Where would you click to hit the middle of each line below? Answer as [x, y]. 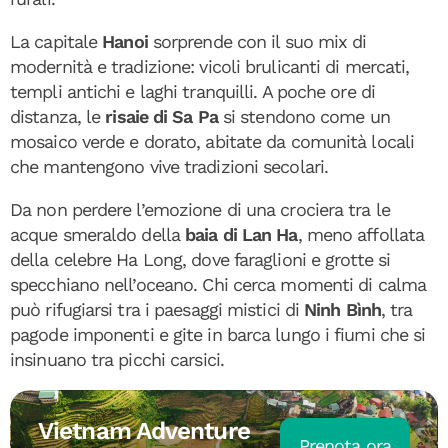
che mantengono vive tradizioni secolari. [169, 166]
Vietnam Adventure [144, 430]
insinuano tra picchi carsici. [117, 359]
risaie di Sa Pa [161, 116]
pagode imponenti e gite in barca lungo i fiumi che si [218, 334]
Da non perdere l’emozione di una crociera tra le [200, 209]
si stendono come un [303, 116]
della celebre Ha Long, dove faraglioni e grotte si [200, 259]
